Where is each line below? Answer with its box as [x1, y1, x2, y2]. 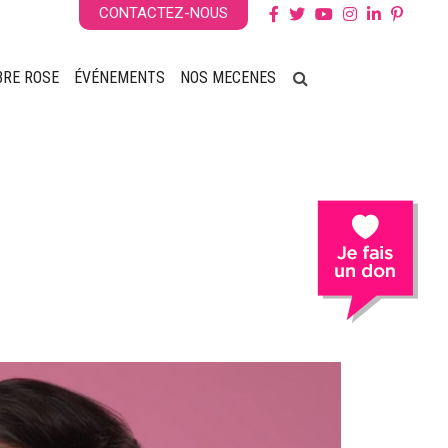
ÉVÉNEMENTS [74, 68, 165, 87]
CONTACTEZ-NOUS [99, 4, 228, 22]
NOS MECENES [180, 68, 276, 87]
